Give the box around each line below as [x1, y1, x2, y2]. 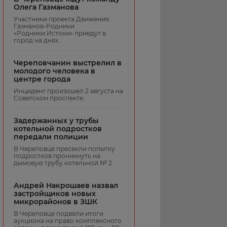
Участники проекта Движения [14, 15, 109, 23]
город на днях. [14, 36, 60, 44]
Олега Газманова [14, 2, 79, 12]
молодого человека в [14, 66, 95, 75]
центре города [14, 74, 70, 84]
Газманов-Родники [14, 22, 74, 30]
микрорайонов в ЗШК [14, 197, 97, 206]
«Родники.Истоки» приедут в [14, 29, 106, 37]
